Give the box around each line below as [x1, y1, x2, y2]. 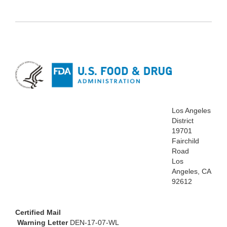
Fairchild [172, 137, 199, 145]
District [172, 117, 194, 125]
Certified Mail [15, 208, 61, 217]
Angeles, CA [172, 167, 211, 176]
